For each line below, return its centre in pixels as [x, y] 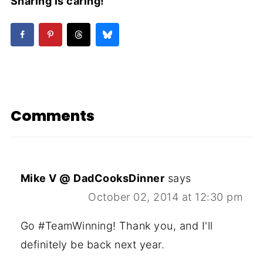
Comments [52, 116]
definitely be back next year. [92, 245]
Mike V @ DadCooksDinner [92, 178]
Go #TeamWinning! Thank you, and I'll [117, 226]
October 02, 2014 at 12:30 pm [166, 197]
